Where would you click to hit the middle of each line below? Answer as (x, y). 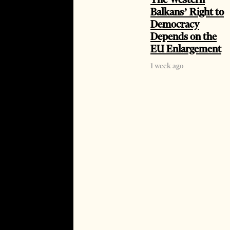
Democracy (175, 24)
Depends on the (184, 37)
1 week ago (167, 66)
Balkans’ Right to (187, 12)
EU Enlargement (186, 49)
